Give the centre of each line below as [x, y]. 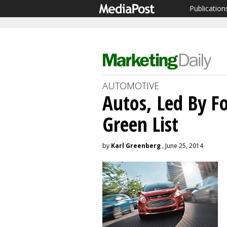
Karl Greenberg [136, 146]
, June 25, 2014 [182, 146]
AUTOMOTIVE [131, 86]
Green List [140, 124]
